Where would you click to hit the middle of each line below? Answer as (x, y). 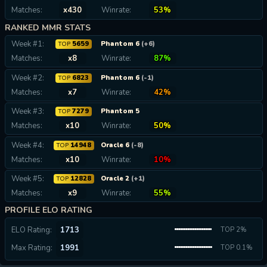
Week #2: (27, 78)
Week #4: (27, 145)
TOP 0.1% (236, 248)
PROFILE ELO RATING (49, 210)
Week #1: (27, 44)
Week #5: (27, 179)
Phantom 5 (120, 111)
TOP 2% (233, 230)
